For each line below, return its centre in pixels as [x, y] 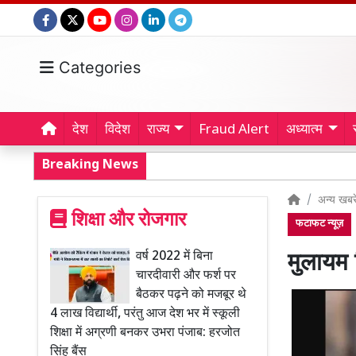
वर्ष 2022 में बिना [174, 257]
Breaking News [90, 166]
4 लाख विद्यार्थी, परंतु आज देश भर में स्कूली [145, 314]
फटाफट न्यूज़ [319, 224]
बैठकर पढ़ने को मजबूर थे [191, 295]
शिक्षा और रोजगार [126, 221]
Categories [97, 68]
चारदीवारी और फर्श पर [186, 276]
